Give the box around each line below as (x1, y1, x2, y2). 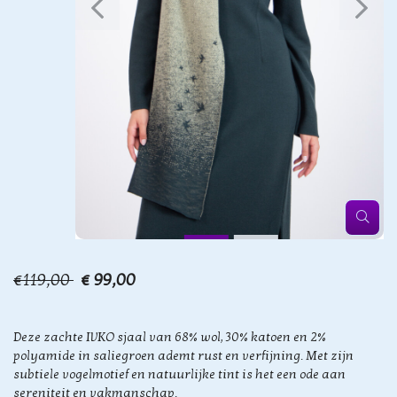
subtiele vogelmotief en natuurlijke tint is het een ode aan (13, 367, 346, 382)
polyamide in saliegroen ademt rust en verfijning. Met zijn (13, 348, 354, 363)
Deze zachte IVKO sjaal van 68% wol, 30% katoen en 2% (13, 330, 326, 345)
